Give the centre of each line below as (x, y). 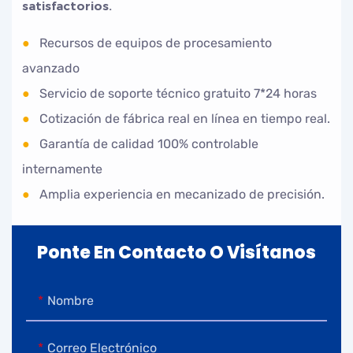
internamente (63, 169)
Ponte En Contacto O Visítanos (176, 253)
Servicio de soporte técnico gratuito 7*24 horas (175, 93)
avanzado (51, 68)
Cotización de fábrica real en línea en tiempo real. (182, 118)
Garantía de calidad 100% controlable (146, 143)
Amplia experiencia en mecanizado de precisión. (179, 194)
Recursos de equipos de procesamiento (153, 43)
